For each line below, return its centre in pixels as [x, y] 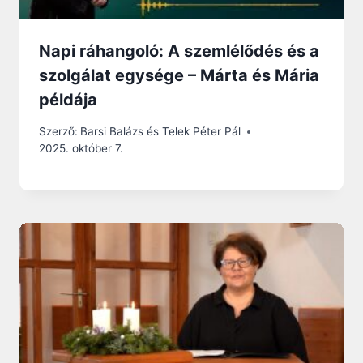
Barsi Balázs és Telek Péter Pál [161, 132]
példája [68, 100]
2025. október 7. [81, 149]
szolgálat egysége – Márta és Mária [179, 76]
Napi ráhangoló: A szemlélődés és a [179, 51]
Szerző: [58, 132]
